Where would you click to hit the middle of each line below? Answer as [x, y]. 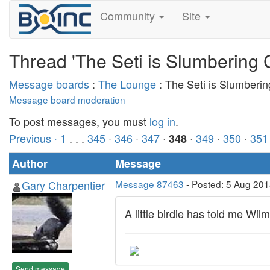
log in [162, 121]
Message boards [49, 84]
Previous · [35, 138]
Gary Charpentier [63, 185]
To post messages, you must [79, 121]
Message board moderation [67, 99]
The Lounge [127, 84]
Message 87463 [149, 184]
